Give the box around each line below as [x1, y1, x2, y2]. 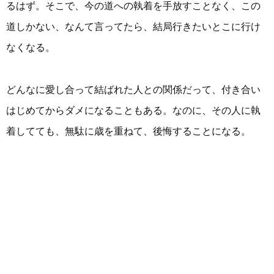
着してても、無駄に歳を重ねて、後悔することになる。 [6, 125, 251, 136]
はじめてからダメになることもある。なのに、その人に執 [6, 105, 261, 116]
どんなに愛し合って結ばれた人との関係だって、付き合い [6, 84, 261, 95]
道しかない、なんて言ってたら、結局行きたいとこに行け [6, 21, 261, 32]
